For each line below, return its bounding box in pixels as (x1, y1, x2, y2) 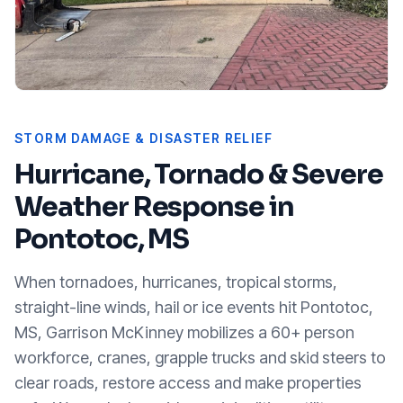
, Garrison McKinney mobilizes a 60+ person (38, 322, 354, 342)
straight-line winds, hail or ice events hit (14, 297, 300, 317)
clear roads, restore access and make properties (14, 372, 362, 392)
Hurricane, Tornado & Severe (14, 157, 383, 192)
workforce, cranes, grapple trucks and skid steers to (14, 347, 386, 367)
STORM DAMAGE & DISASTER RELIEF (14, 130, 273, 146)
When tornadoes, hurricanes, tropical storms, (14, 272, 337, 291)
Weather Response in (14, 189, 295, 224)
